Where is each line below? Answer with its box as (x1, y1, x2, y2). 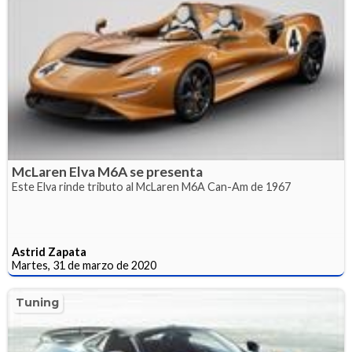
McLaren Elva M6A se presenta (12, 163, 203, 181)
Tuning (16, 295, 59, 310)
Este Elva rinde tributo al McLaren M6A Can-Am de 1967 (12, 180, 291, 194)
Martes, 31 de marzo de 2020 (12, 258, 156, 273)
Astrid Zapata (12, 245, 86, 259)
